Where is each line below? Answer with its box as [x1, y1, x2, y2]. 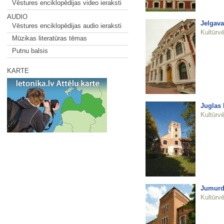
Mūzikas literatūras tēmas [11, 34, 87, 42]
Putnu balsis [11, 47, 48, 54]
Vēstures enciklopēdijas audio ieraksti [11, 22, 121, 29]
